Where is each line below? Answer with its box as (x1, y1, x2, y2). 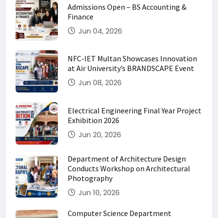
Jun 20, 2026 (76, 129, 121, 140)
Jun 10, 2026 (76, 187, 120, 198)
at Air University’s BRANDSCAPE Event (68, 63, 194, 73)
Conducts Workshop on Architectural (68, 163, 190, 173)
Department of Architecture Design (68, 153, 186, 163)
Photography (68, 173, 112, 183)
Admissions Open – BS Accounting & (68, 2, 186, 12)
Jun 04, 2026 (76, 26, 122, 36)
